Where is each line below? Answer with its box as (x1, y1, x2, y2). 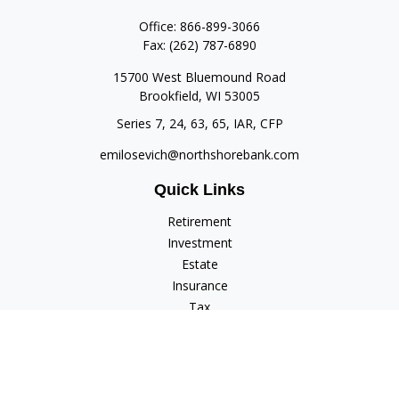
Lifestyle (175, 341, 224, 358)
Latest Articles (159, 362, 240, 379)
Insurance (171, 277, 228, 294)
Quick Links (154, 181, 245, 199)
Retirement (167, 213, 232, 230)
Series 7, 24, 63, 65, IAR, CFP (116, 115, 283, 132)
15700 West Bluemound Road (113, 69, 286, 85)
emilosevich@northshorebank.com (100, 146, 299, 163)
